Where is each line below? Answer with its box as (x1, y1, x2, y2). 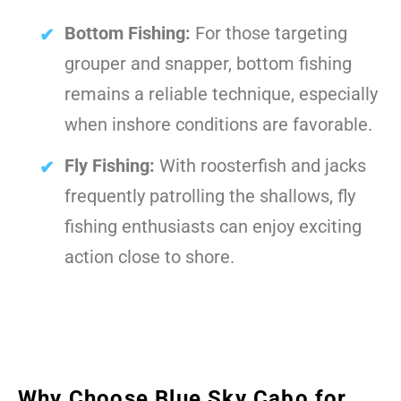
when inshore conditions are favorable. (64, 114, 372, 135)
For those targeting (191, 22, 347, 44)
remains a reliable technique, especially (64, 83, 378, 105)
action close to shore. (64, 246, 235, 268)
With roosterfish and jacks (155, 155, 366, 176)
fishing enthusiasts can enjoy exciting (64, 216, 362, 237)
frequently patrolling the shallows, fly (64, 185, 355, 207)
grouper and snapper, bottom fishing (64, 53, 352, 74)
